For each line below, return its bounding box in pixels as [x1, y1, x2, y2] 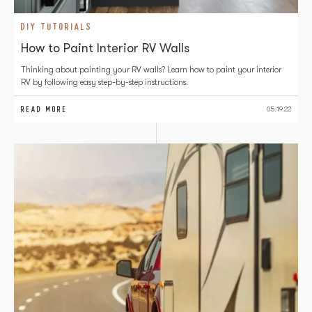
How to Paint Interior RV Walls [21, 41, 189, 55]
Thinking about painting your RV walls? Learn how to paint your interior [21, 65, 281, 75]
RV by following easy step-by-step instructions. [21, 77, 188, 87]
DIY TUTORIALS [21, 20, 93, 33]
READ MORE [21, 104, 68, 115]
